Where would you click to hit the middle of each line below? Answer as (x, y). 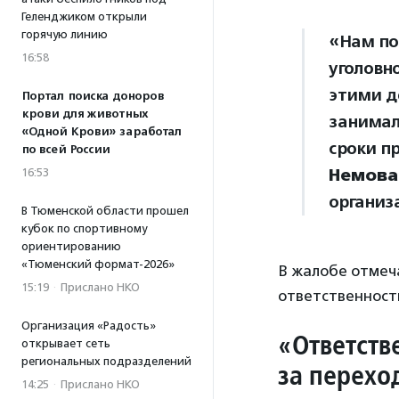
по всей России (65, 150)
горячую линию (65, 34)
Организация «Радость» (89, 326)
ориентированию (71, 246)
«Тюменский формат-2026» (98, 264)
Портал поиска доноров (93, 96)
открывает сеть (66, 343)
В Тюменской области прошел (105, 211)
